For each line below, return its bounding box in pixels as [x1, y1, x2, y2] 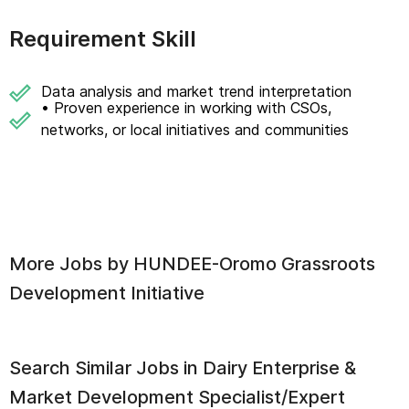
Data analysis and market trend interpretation [41, 82, 351, 100]
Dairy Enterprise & [203, 357, 356, 379]
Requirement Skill [9, 26, 196, 52]
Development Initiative [9, 282, 204, 304]
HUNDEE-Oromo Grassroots [133, 253, 375, 275]
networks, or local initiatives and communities [41, 121, 349, 139]
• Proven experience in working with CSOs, [41, 99, 331, 117]
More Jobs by [9, 253, 133, 275]
